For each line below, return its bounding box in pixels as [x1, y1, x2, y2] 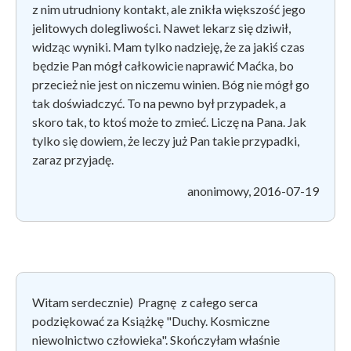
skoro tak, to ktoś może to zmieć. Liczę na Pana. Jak [32, 114, 306, 129]
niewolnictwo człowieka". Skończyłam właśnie [32, 331, 280, 347]
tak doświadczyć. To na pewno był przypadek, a [32, 95, 286, 110]
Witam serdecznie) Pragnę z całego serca [32, 294, 258, 309]
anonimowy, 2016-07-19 [187, 183, 319, 198]
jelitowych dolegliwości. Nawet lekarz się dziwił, [32, 20, 291, 35]
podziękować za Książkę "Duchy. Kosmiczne [32, 313, 270, 328]
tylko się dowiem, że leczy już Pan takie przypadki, [32, 132, 299, 148]
